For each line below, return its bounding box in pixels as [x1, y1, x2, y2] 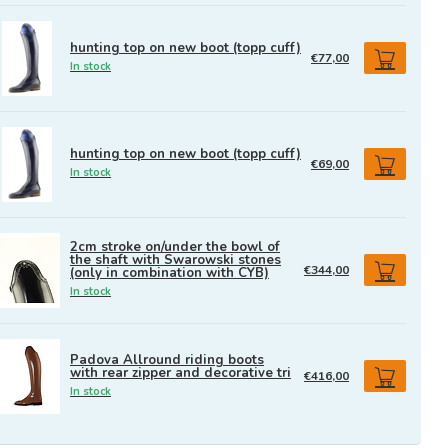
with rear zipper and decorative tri [70, 363, 291, 382]
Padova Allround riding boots [70, 350, 264, 369]
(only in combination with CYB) [70, 264, 269, 283]
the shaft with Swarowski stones [70, 251, 281, 270]
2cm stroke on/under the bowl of [70, 238, 280, 257]
